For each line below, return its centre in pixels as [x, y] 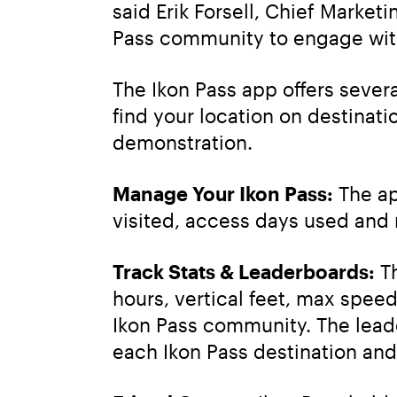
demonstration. [183, 141]
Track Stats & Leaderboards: [244, 271]
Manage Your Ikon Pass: [223, 193]
